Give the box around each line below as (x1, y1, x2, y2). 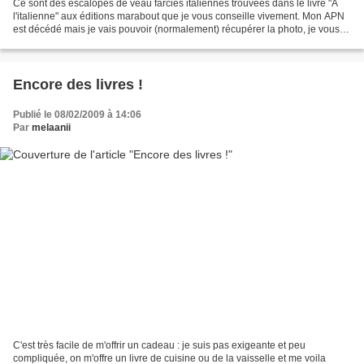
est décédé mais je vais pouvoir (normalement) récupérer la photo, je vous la (13, 24, 350, 36)
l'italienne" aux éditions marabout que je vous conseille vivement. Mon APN (13, 11, 344, 23)
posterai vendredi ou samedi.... (13, 37, 149, 49)
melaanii (32, 122, 71, 134)
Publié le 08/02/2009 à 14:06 (13, 109, 141, 121)
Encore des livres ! (13, 76, 143, 93)
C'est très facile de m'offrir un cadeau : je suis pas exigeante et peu (13, 339, 305, 351)
